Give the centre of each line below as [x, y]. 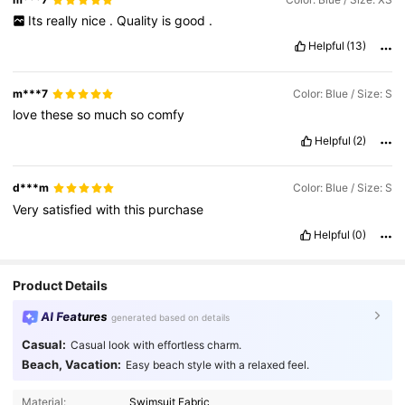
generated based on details [171, 318]
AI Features [74, 316]
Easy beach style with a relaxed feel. [217, 364]
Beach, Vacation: [71, 364]
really [63, 21]
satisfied [70, 209]
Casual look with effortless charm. [155, 344]
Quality [139, 21]
